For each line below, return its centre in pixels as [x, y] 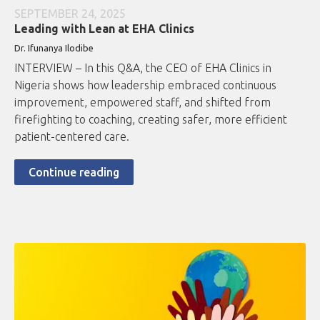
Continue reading [74, 172]
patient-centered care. [72, 136]
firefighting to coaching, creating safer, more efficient [151, 119]
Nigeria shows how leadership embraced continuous [145, 85]
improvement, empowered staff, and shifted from [142, 102]
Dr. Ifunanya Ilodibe [54, 47]
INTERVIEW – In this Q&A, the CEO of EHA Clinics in [143, 67]
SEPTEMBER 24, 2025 [70, 13]
